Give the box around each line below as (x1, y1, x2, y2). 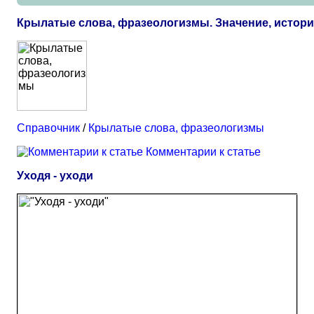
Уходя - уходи (17, 170, 93, 182)
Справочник (17, 122, 80, 134)
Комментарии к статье (146, 146, 261, 158)
